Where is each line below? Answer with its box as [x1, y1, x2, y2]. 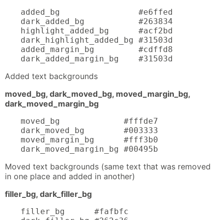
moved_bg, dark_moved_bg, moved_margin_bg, [5, 88, 190, 99]
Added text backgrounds [5, 71, 98, 81]
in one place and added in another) [5, 171, 135, 181]
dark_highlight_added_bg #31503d [21, 35, 173, 45]
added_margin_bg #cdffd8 [21, 44, 173, 54]
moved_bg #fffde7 [21, 116, 158, 126]
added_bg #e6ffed [21, 7, 173, 17]
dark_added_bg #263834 [21, 16, 173, 26]
